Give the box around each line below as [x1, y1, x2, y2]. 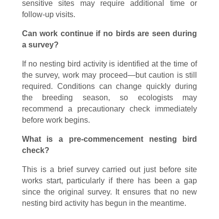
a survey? [22, 41, 59, 49]
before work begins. [22, 116, 90, 124]
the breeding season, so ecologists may [22, 93, 197, 102]
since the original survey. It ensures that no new [22, 188, 197, 196]
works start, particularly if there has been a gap [22, 176, 197, 185]
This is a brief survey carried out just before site [22, 165, 197, 174]
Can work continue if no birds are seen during [22, 29, 197, 38]
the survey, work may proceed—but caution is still [22, 71, 197, 79]
